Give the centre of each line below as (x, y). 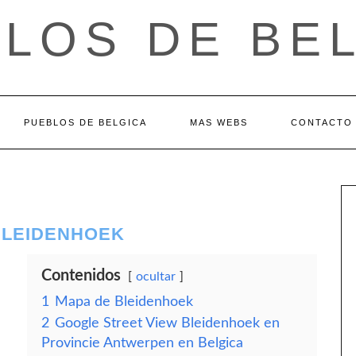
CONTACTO (322, 122)
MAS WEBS (219, 122)
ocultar (156, 277)
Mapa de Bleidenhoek (124, 302)
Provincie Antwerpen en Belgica (142, 343)
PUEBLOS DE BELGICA (85, 122)
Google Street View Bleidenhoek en (167, 323)
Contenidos (81, 276)
